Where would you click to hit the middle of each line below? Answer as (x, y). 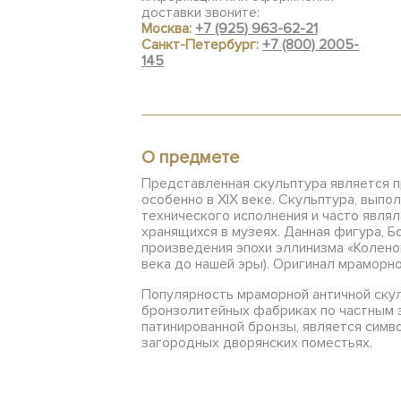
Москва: (168, 29)
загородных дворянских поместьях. (257, 343)
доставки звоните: (200, 13)
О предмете (190, 158)
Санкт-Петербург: (202, 45)
